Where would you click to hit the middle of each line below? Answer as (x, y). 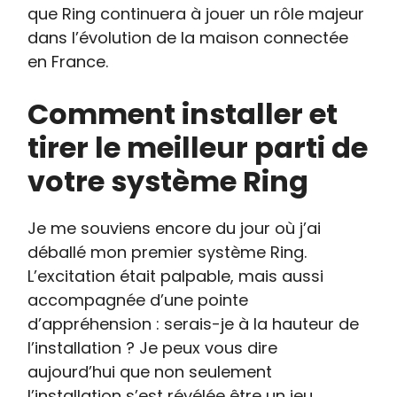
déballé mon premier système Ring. (167, 252)
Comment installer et (183, 114)
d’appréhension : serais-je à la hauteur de (194, 324)
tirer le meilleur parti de (198, 148)
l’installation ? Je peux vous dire (153, 348)
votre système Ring (168, 181)
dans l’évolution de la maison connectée (188, 38)
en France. (68, 62)
